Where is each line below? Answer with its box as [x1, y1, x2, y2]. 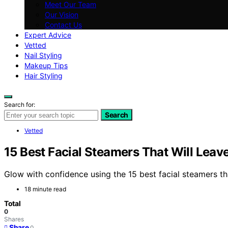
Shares [4, 215, 24, 223]
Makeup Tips [24, 61, 68, 70]
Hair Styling [24, 71, 63, 80]
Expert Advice [24, 30, 71, 39]
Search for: [4, 100, 35, 108]
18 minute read [24, 185, 66, 193]
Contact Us [45, 20, 82, 29]
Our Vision [45, 10, 78, 19]
